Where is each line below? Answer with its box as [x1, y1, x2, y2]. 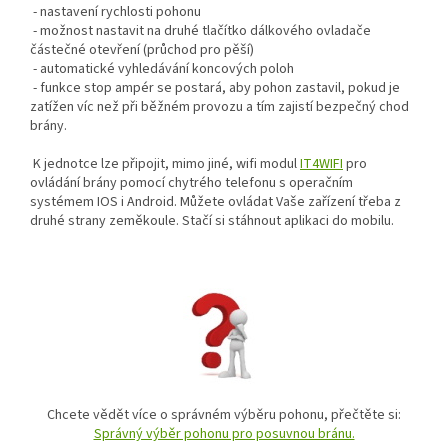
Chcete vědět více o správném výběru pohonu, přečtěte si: [47, 405, 401, 426]
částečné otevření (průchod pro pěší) [30, 40, 254, 61]
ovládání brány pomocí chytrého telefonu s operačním [30, 173, 353, 194]
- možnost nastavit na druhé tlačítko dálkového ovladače [30, 21, 371, 42]
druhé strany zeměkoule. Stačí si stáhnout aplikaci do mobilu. [30, 211, 394, 232]
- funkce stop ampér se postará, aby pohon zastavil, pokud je [30, 78, 400, 99]
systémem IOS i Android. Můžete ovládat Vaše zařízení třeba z [30, 192, 401, 213]
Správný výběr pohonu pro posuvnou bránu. [93, 424, 355, 445]
